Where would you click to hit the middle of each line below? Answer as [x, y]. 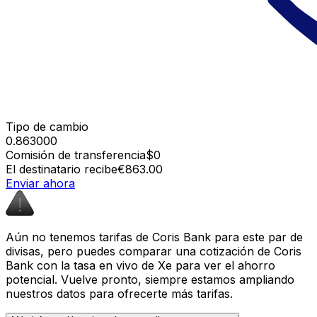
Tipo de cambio [47, 126]
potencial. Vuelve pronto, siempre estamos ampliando [150, 279]
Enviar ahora [40, 183]
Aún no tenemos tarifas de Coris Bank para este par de [154, 237]
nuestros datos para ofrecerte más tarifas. [119, 293]
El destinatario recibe [62, 169]
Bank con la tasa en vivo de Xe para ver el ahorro [140, 265]
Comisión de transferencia [76, 155]
